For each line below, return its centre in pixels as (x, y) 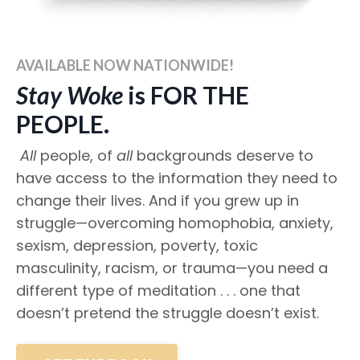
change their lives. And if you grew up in (157, 200)
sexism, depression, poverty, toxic (137, 245)
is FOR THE (186, 94)
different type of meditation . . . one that (158, 290)
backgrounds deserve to (223, 155)
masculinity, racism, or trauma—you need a (172, 268)
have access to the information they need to (177, 178)
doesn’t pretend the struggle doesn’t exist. (168, 313)
